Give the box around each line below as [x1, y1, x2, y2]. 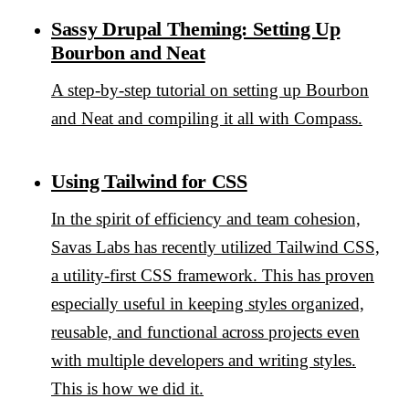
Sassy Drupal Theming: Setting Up [51, 16, 341, 40]
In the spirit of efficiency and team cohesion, [51, 208, 361, 228]
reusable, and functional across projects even [51, 321, 360, 341]
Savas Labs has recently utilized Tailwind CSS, [51, 236, 380, 257]
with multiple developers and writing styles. [51, 350, 356, 370]
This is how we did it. [51, 378, 204, 398]
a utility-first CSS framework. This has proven [51, 265, 374, 285]
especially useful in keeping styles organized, [51, 293, 364, 313]
